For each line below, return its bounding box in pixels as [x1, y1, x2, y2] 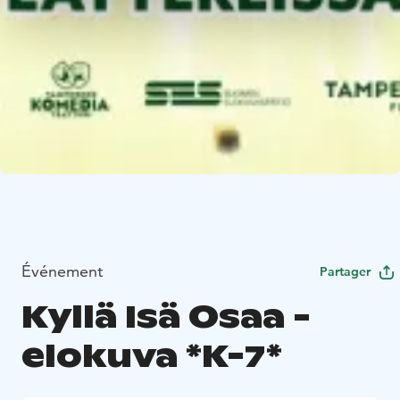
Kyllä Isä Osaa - [21, 296, 311, 337]
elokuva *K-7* [21, 336, 282, 377]
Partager [320, 263, 371, 280]
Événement [21, 261, 103, 282]
